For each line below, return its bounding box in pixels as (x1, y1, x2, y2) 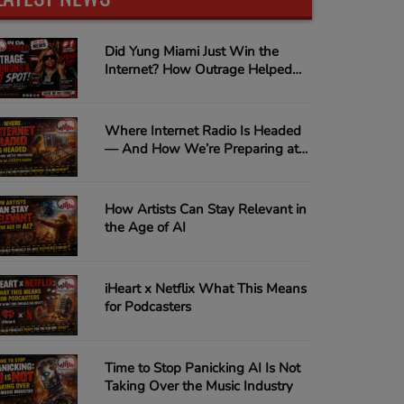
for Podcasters (104, 298, 191, 317)
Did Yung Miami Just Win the (104, 42, 279, 60)
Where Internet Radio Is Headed (104, 121, 301, 140)
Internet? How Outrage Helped (104, 60, 292, 78)
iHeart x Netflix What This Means (104, 280, 307, 298)
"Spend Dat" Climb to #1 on (104, 78, 273, 96)
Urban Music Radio (104, 96, 218, 115)
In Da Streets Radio (104, 157, 221, 176)
